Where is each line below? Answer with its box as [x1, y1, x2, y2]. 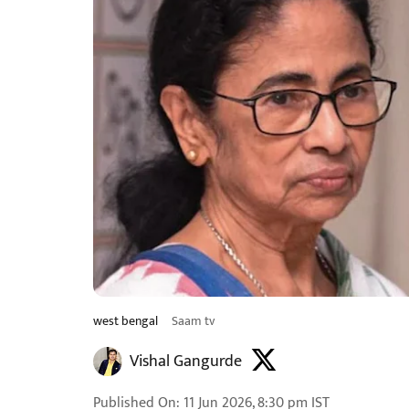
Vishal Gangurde [130, 348, 242, 375]
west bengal [93, 310, 161, 331]
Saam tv [172, 310, 215, 331]
